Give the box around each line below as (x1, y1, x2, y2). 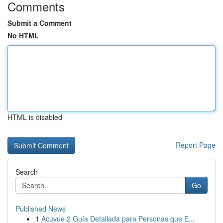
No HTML (7, 30, 39, 40)
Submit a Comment (7, 18, 72, 28)
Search (15, 167, 38, 177)
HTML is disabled (7, 112, 62, 122)
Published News (15, 204, 66, 214)
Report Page (176, 140, 216, 150)
